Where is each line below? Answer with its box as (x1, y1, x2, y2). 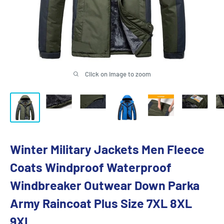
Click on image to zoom (84, 69, 151, 78)
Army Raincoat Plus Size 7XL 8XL (10, 195, 192, 211)
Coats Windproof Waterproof (10, 159, 171, 175)
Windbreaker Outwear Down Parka (10, 177, 199, 193)
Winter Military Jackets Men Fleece (10, 141, 204, 157)
